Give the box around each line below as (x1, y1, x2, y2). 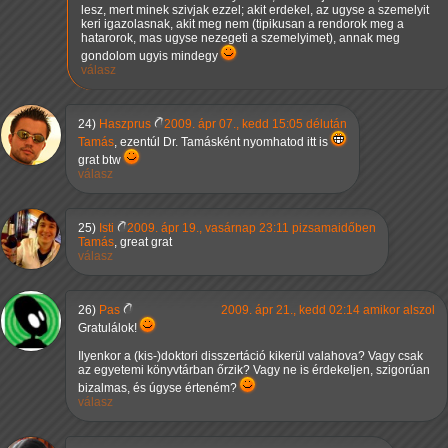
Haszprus (99, 117, 151, 132)
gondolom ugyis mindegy (81, 49, 221, 64)
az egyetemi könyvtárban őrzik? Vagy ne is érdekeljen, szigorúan (78, 363, 430, 378)
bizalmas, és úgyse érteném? (78, 381, 240, 396)
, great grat (114, 235, 172, 250)
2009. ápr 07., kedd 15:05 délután (164, 117, 347, 132)
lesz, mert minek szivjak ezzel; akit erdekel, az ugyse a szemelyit (81, 3, 429, 18)
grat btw (78, 153, 124, 168)
